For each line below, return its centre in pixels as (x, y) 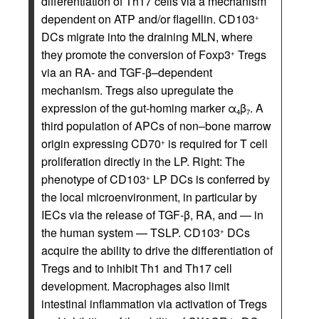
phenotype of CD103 (94, 179)
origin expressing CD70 (101, 143)
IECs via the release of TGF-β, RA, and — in (152, 215)
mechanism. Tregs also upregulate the (137, 90)
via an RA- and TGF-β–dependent (127, 72)
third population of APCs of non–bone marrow (156, 126)
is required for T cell (216, 143)
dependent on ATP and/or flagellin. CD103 (148, 19)
